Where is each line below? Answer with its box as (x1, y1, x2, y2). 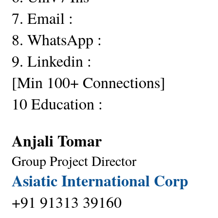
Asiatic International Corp (12, 168, 188, 192)
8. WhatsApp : (12, 28, 102, 50)
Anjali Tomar (12, 128, 107, 152)
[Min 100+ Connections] (12, 71, 171, 92)
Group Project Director (12, 151, 136, 170)
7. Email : (12, 7, 73, 28)
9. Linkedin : (12, 50, 91, 71)
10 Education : (12, 92, 103, 114)
